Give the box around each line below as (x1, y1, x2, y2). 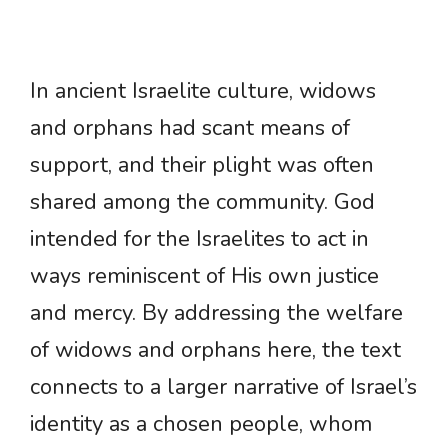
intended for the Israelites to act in (30, 224, 369, 255)
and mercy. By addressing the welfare (30, 298, 403, 329)
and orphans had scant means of (30, 113, 350, 144)
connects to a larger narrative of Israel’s (30, 372, 417, 403)
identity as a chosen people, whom (30, 409, 372, 440)
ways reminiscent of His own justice (30, 261, 379, 292)
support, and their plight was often (30, 150, 374, 181)
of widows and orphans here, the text (30, 335, 401, 366)
